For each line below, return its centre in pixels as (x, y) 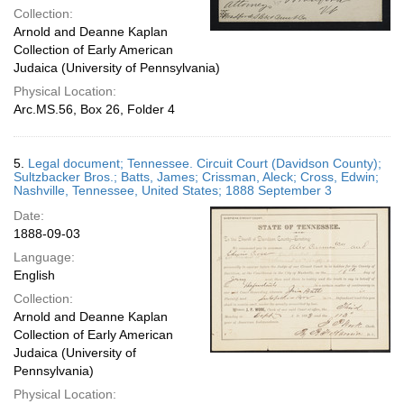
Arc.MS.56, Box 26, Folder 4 (94, 109)
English (34, 275)
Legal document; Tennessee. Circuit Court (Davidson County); (205, 163)
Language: (44, 257)
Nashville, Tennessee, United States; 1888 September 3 (173, 190)
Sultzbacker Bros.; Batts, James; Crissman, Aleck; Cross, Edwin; (196, 177)
